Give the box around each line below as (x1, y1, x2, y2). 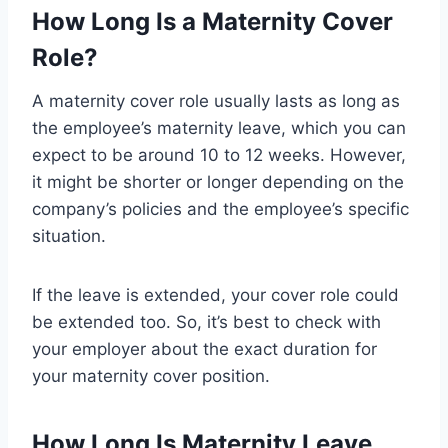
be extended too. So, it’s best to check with (32, 311, 381, 332)
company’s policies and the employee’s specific (32, 198, 409, 219)
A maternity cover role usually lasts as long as (32, 90, 400, 111)
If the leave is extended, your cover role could (32, 284, 399, 305)
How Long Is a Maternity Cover (32, 6, 393, 36)
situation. (32, 225, 106, 246)
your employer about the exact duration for (32, 338, 377, 359)
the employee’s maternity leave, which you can (32, 117, 406, 138)
